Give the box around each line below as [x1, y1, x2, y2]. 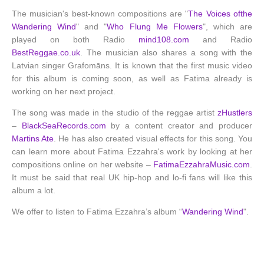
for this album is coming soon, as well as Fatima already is [12, 74, 252, 83]
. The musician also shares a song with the [80, 48, 252, 57]
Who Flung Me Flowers [107, 22, 203, 31]
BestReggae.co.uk [12, 48, 80, 57]
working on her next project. [12, 87, 115, 96]
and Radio [189, 35, 252, 44]
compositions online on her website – [12, 160, 153, 169]
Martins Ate [12, 134, 54, 143]
